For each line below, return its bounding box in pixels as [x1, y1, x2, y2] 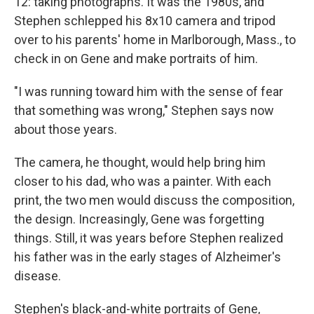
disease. [14, 268, 61, 284]
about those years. [14, 122, 117, 137]
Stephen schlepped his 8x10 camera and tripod [14, 13, 275, 29]
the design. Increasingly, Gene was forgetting [14, 212, 264, 227]
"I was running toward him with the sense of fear [14, 84, 283, 100]
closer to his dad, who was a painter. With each [14, 174, 271, 189]
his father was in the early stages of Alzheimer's [14, 250, 281, 265]
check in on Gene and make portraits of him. [14, 51, 258, 67]
